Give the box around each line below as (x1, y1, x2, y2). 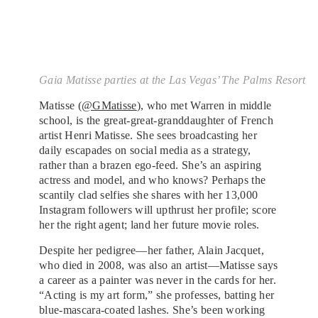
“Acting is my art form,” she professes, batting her (39, 288, 275, 301)
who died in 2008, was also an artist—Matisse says (39, 258, 278, 271)
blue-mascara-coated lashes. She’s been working (39, 303, 265, 316)
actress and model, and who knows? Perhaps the (39, 173, 266, 186)
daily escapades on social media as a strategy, (39, 143, 251, 156)
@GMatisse (81, 99, 137, 111)
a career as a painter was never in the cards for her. (39, 273, 276, 286)
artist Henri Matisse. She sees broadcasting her (39, 128, 258, 141)
